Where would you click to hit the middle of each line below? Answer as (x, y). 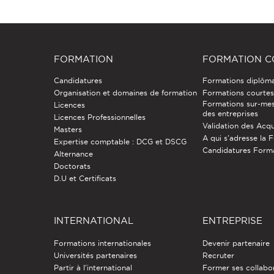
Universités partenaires (95, 255)
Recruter (219, 255)
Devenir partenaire (236, 243)
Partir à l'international (93, 267)
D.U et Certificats (85, 178)
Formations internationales (102, 243)
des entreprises (231, 113)
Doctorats (72, 166)
